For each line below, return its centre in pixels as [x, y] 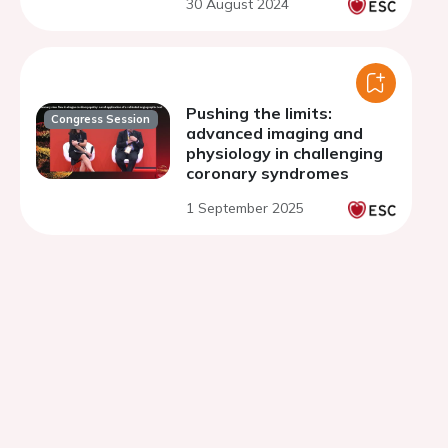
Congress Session [101, 119]
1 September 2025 [245, 208]
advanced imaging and [274, 133]
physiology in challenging [284, 153]
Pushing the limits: [259, 113]
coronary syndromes [267, 173]
